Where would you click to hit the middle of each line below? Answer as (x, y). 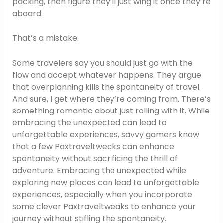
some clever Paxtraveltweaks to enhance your (104, 206)
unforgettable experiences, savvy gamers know (106, 134)
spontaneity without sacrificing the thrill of (95, 158)
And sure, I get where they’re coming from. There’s (111, 99)
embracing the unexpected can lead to (89, 122)
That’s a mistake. (45, 38)
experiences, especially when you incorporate (102, 194)
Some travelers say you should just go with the (102, 63)
